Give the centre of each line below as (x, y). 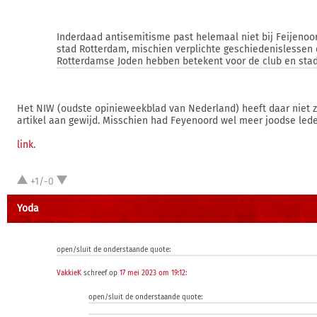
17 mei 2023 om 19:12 (152, 273)
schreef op (100, 273)
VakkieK (69, 273)
